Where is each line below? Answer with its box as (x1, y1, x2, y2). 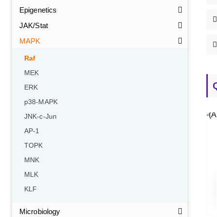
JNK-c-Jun (24, 113, 57, 120)
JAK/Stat (19, 21, 48, 30)
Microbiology (19, 207, 61, 216)
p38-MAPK (24, 98, 58, 106)
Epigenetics (19, 6, 57, 14)
